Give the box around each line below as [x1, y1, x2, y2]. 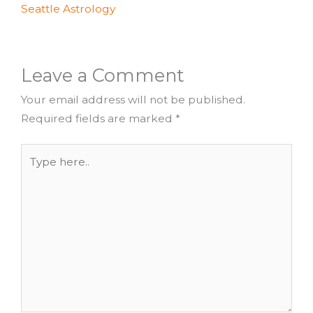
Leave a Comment [21, 64, 184, 86]
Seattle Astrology [21, 2, 115, 16]
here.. [20, 164, 50, 178]
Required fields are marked [21, 111, 175, 125]
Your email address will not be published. [21, 92, 245, 106]
